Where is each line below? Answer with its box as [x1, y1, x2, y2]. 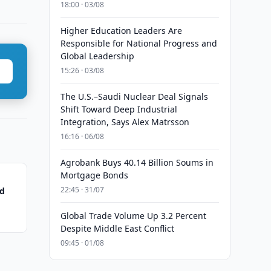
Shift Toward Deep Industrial [60, 103, 177, 115]
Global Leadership [60, 50, 134, 62]
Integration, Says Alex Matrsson [60, 116, 189, 128]
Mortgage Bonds [60, 169, 128, 181]
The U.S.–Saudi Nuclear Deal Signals [60, 91, 208, 102]
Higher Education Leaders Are [60, 25, 182, 36]
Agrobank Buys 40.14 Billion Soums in [60, 157, 214, 168]
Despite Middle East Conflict [60, 223, 174, 234]
